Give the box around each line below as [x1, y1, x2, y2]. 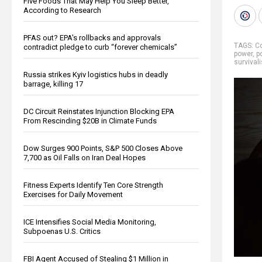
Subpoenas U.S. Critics [23, 226, 101, 236]
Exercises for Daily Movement [23, 189, 123, 199]
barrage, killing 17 [23, 79, 83, 88]
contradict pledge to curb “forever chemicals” [23, 42, 177, 51]
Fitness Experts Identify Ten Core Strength [23, 180, 163, 189]
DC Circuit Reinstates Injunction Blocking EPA [23, 106, 174, 116]
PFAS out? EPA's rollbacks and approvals [23, 33, 161, 42]
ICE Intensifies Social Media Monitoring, [23, 217, 156, 226]
